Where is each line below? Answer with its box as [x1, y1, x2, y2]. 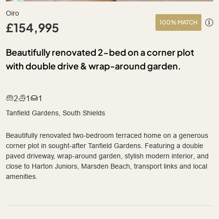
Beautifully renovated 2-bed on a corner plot [6, 46, 194, 58]
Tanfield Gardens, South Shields [6, 109, 105, 117]
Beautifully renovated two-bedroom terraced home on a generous [6, 131, 208, 139]
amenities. [6, 172, 38, 180]
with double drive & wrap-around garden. [6, 60, 181, 71]
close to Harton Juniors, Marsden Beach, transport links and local [6, 162, 207, 170]
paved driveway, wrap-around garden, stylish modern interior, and [6, 152, 209, 160]
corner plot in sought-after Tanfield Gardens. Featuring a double [6, 141, 203, 150]
